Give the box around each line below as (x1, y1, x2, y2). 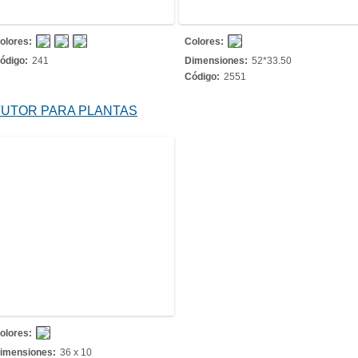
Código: (185, 71, 220, 82)
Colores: (185, 36, 224, 47)
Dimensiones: (185, 55, 248, 66)
